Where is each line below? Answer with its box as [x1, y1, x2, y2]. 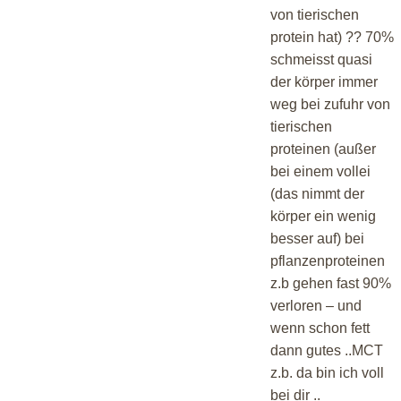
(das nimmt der [270, 185, 364, 201]
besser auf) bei [270, 230, 364, 246]
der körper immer [270, 73, 378, 90]
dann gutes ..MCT [270, 342, 383, 358]
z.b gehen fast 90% [270, 275, 391, 291]
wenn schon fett [270, 320, 370, 336]
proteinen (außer [270, 141, 376, 157]
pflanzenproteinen [270, 252, 385, 269]
